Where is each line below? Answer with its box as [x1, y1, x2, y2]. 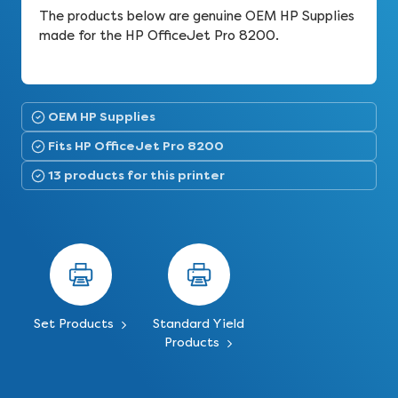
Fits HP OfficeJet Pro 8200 [48, 138, 224, 154]
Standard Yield [153, 316, 245, 331]
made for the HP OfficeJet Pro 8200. [39, 28, 279, 44]
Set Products [33, 316, 117, 331]
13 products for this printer [48, 167, 225, 183]
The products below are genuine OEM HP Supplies [39, 8, 354, 24]
